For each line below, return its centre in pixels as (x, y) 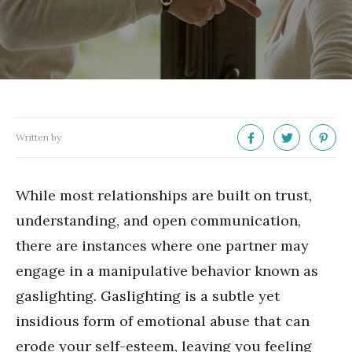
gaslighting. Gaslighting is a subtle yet (148, 296)
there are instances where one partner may (162, 246)
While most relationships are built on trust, (164, 195)
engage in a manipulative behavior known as (167, 271)
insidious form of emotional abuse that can (163, 321)
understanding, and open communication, (158, 220)
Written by (38, 137)
